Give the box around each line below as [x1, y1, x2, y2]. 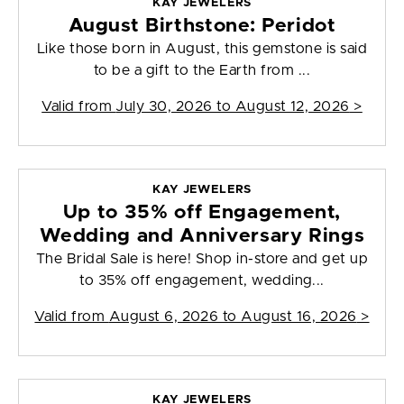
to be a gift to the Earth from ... [93, 63, 311, 78]
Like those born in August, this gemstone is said [36, 41, 368, 57]
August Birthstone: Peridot [68, 16, 336, 36]
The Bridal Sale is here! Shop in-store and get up [35, 252, 369, 267]
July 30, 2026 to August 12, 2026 [115, 99, 350, 115]
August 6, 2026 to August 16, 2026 [108, 309, 357, 325]
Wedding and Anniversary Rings [39, 226, 365, 246]
